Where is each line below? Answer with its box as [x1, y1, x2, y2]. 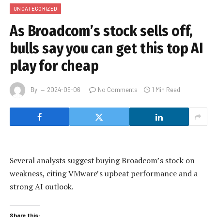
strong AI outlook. [10, 181, 74, 192]
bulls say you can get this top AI [10, 40, 203, 58]
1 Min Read [152, 85, 180, 93]
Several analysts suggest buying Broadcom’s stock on [10, 155, 195, 166]
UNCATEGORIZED [14, 5, 58, 12]
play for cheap [10, 57, 99, 75]
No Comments [98, 85, 138, 93]
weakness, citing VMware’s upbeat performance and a [10, 168, 198, 179]
